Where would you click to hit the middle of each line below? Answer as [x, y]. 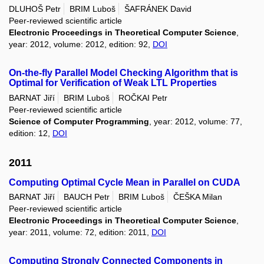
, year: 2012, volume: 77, [196, 121]
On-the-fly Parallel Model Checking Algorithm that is [123, 73]
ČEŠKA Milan [198, 197]
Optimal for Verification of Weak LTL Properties [113, 83]
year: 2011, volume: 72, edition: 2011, [80, 232]
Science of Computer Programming [79, 121]
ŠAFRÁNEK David [158, 9]
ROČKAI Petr [143, 98]
